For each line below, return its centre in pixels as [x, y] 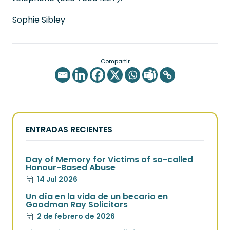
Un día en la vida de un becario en [97, 196]
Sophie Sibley [39, 20]
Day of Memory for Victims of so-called [109, 159]
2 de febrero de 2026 [76, 216]
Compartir [115, 61]
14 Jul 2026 [57, 179]
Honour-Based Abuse [71, 168]
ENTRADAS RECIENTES [69, 130]
